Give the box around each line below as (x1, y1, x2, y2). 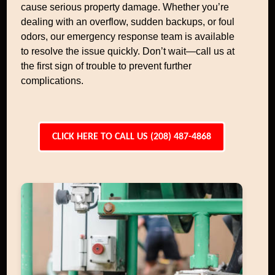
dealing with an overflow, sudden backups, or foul (21, 17, 235, 27)
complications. (21, 76, 84, 86)
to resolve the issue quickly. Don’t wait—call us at (21, 46, 235, 56)
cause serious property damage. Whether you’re (21, 2, 230, 12)
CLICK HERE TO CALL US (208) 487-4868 (52, 132, 211, 142)
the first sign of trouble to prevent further (21, 61, 192, 71)
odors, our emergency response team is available (21, 31, 235, 42)
